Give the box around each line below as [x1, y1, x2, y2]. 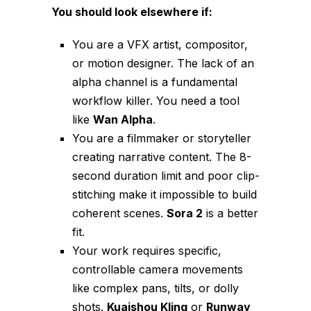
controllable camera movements [72, 262, 243, 277]
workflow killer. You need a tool [72, 94, 239, 108]
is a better [203, 206, 258, 221]
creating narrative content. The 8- [72, 150, 251, 165]
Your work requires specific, [72, 244, 221, 258]
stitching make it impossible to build [72, 187, 257, 202]
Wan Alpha [93, 112, 153, 127]
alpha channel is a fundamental [72, 75, 237, 90]
